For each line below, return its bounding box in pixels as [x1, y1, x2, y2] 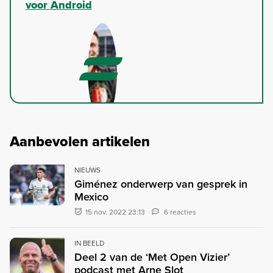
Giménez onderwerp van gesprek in [74, 175, 247, 192]
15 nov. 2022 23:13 [83, 206, 147, 218]
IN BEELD [74, 237, 104, 249]
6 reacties [164, 206, 197, 218]
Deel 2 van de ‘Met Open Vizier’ [74, 249, 230, 265]
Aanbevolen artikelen [10, 130, 150, 152]
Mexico [74, 188, 108, 205]
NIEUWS [74, 164, 101, 175]
